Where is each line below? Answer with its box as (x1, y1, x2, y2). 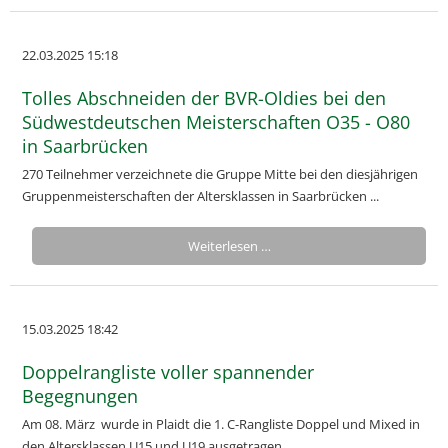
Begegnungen (22, 384, 138, 408)
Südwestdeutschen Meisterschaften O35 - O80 (22, 110, 410, 134)
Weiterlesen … (187, 237, 271, 255)
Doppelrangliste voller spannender (22, 360, 314, 384)
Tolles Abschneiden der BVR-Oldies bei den (22, 86, 386, 110)
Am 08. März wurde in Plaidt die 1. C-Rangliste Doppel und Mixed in (22, 415, 420, 433)
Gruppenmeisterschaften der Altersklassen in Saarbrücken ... (22, 187, 379, 205)
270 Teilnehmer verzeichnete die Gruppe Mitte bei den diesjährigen (22, 165, 418, 183)
